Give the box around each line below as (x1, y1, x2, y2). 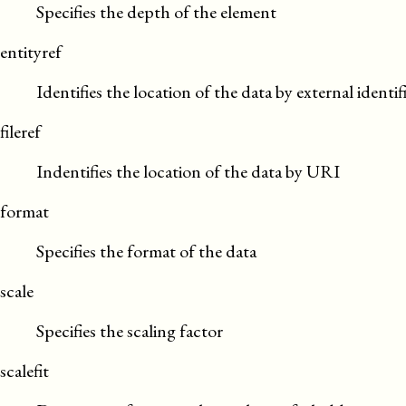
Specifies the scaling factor (36, 319, 223, 343)
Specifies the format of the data (36, 239, 256, 263)
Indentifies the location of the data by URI (36, 159, 340, 183)
